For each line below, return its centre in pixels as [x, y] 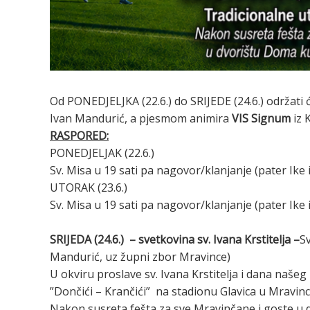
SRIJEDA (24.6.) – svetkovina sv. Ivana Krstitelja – [175, 240]
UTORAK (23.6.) [89, 187]
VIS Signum [260, 118]
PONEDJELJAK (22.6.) [102, 153]
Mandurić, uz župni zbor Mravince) [140, 257]
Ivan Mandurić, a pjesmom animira [139, 118]
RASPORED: [79, 135]
